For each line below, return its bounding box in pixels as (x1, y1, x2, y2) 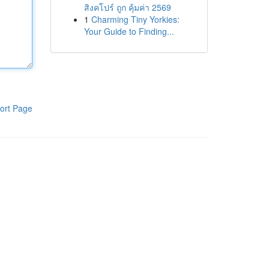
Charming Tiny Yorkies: (91, 13, 180, 25)
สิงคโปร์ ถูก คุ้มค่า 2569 (83, 1, 171, 13)
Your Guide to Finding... (83, 25, 174, 37)
